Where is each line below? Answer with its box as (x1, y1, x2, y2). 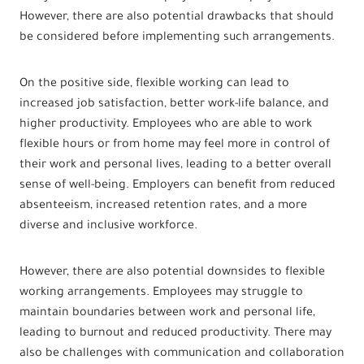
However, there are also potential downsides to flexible (19, 266, 325, 279)
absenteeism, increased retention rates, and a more (19, 199, 307, 213)
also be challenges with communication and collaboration (19, 347, 344, 361)
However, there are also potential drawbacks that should (19, 11, 334, 24)
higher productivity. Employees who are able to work (19, 118, 312, 132)
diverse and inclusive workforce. (19, 219, 197, 233)
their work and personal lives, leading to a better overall (19, 158, 331, 172)
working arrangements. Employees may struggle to (19, 286, 303, 300)
